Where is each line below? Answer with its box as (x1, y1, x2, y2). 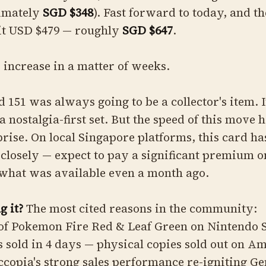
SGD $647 (122, 23, 173, 38)
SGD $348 (43, 5, 93, 20)
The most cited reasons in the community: (23, 201, 257, 216)
